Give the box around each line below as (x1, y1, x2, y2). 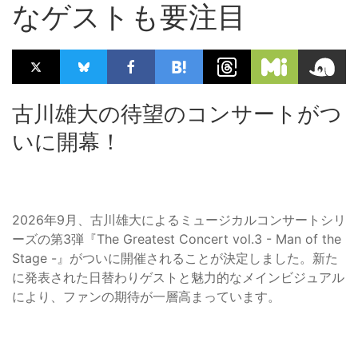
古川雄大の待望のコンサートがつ (12, 101, 342, 128)
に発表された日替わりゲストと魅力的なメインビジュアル (12, 269, 344, 286)
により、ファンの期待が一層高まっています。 (12, 288, 280, 305)
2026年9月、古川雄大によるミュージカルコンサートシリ (12, 212, 346, 229)
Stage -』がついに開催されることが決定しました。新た (12, 250, 338, 267)
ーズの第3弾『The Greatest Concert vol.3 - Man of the (12, 231, 341, 248)
